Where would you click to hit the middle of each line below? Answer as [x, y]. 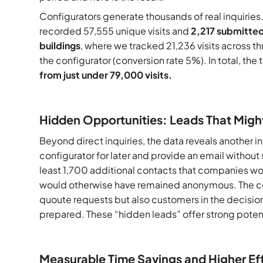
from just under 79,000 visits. [106, 75]
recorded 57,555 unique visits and [115, 31]
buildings [60, 46]
